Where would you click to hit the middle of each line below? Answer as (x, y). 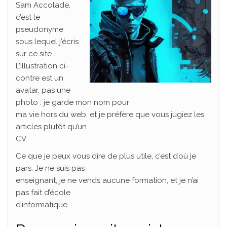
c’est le (28, 17)
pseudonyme (40, 29)
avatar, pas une (43, 90)
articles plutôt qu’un (51, 127)
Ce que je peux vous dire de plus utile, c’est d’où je (106, 156)
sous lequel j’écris (47, 42)
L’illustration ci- (42, 66)
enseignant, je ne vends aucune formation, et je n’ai (107, 180)
